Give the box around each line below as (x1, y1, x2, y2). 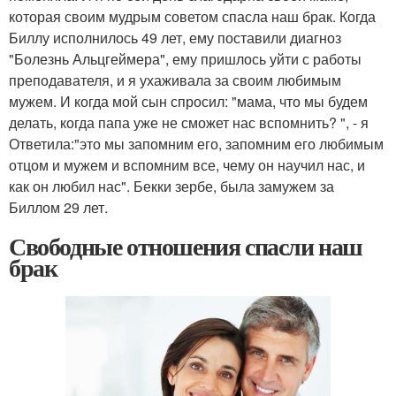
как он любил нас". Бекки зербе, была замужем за (9, 176, 334, 197)
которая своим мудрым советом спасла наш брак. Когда (9, 6, 376, 27)
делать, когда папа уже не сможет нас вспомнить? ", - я (9, 112, 369, 133)
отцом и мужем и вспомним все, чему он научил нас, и (9, 155, 365, 176)
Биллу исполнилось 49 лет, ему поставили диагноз (9, 27, 341, 49)
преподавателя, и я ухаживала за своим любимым (9, 70, 341, 91)
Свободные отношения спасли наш (9, 228, 362, 265)
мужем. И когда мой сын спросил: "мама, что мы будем (9, 91, 368, 112)
